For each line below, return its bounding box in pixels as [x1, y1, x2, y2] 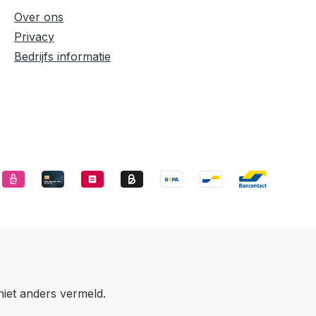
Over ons [14, 9, 63, 24]
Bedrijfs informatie [14, 49, 111, 63]
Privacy [14, 29, 54, 44]
